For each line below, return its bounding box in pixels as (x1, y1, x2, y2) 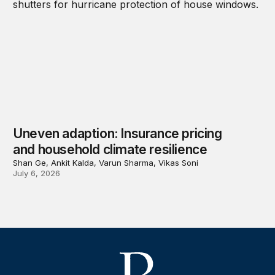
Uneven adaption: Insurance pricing (13, 125, 222, 141)
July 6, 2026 (13, 168, 61, 178)
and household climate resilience (13, 141, 207, 157)
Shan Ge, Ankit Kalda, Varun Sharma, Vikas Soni (13, 157, 199, 168)
